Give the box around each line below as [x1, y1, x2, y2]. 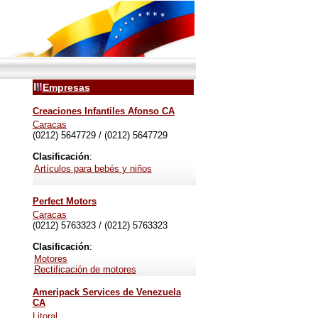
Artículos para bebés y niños [33, 163, 152, 174]
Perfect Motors [32, 196, 97, 207]
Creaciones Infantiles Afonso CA [32, 106, 175, 116]
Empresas [42, 82, 90, 93]
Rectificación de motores [33, 264, 136, 275]
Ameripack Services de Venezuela [32, 287, 181, 297]
